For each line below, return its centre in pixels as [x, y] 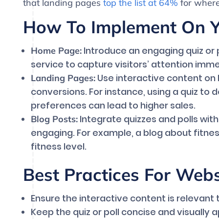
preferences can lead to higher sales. [113, 106]
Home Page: [56, 51]
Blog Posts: [54, 119]
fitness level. [59, 147]
